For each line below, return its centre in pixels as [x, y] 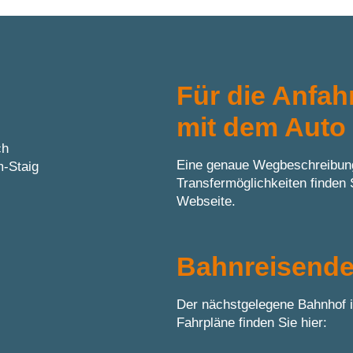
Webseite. [206, 201]
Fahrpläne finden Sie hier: [252, 323]
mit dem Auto [261, 127]
